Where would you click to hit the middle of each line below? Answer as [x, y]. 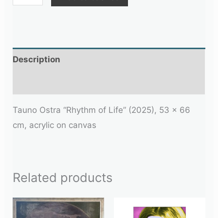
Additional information [59, 82]
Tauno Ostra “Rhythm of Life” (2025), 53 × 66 [102, 110]
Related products [63, 178]
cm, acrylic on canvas [55, 125]
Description [37, 59]
